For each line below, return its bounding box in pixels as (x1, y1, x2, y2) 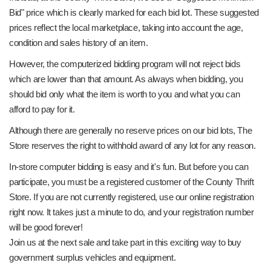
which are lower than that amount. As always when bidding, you (9, 74, 243, 84)
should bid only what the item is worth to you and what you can (9, 89, 240, 99)
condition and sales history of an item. (9, 38, 148, 48)
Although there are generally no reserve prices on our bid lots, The (9, 125, 252, 135)
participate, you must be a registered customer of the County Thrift (9, 177, 254, 187)
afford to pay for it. (9, 104, 75, 114)
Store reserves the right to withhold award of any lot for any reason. (9, 140, 256, 151)
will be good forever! (9, 222, 83, 232)
